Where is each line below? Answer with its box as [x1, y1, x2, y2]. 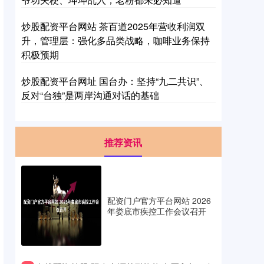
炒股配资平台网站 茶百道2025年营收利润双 [21, 19, 205, 33]
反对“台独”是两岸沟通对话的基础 [21, 88, 159, 102]
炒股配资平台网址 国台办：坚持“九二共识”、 [21, 74, 209, 88]
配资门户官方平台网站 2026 [107, 194, 211, 206]
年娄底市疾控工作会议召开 [107, 205, 206, 217]
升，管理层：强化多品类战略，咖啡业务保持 [21, 34, 210, 47]
